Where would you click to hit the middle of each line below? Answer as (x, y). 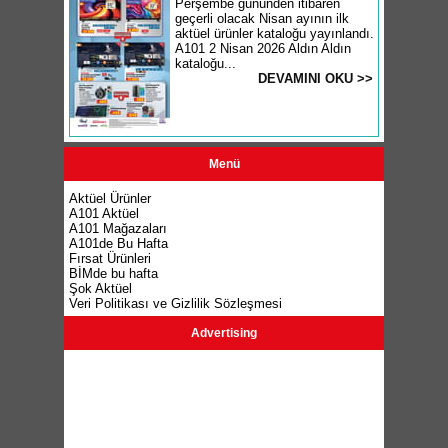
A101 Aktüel (104, 213)
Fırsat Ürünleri (110, 258)
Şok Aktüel (100, 288)
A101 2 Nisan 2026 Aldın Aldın (263, 48)
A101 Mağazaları (118, 228)
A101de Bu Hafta (118, 243)
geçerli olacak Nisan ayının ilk (262, 18)
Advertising (224, 333)
